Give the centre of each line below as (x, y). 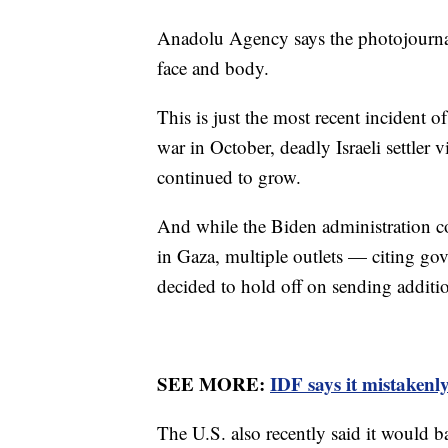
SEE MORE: (213, 383)
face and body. (213, 67)
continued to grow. (229, 176)
